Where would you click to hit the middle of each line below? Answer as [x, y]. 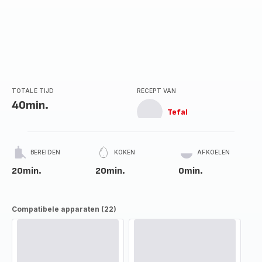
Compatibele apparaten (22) [64, 209]
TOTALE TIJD [33, 91]
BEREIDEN [45, 152]
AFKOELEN [214, 152]
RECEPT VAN [156, 91]
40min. [30, 105]
